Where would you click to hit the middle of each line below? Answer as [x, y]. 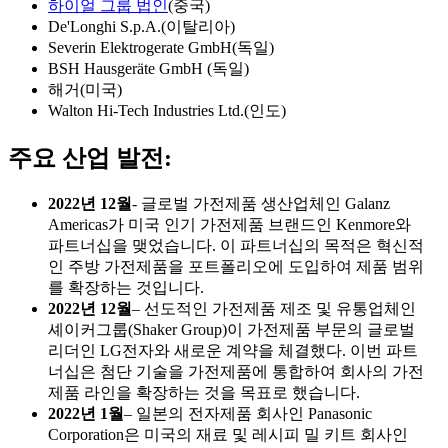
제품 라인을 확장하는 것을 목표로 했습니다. [204, 392]
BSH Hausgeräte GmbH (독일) [148, 68]
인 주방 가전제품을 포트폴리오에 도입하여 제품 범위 [236, 266]
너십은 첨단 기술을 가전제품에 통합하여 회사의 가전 [236, 371]
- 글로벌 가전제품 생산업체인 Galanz [261, 203]
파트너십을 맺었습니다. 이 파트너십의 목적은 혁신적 [236, 245]
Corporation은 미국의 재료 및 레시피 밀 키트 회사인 [228, 434]
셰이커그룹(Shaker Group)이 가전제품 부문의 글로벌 [231, 329]
